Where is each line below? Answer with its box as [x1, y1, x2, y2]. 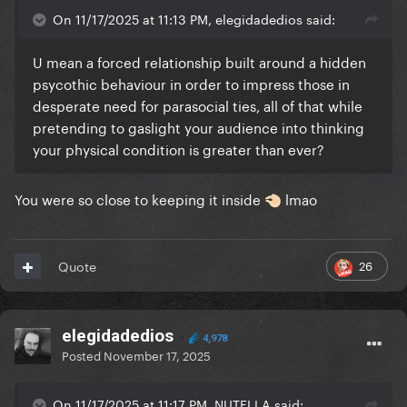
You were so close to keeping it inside [15, 187, 264, 210]
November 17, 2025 [104, 345, 211, 364]
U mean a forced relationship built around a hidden [33, 50, 366, 73]
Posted [62, 345, 104, 364]
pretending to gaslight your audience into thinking [33, 115, 364, 138]
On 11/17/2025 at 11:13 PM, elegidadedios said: [53, 8, 335, 29]
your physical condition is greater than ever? [33, 137, 324, 160]
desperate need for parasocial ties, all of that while [33, 94, 362, 116]
